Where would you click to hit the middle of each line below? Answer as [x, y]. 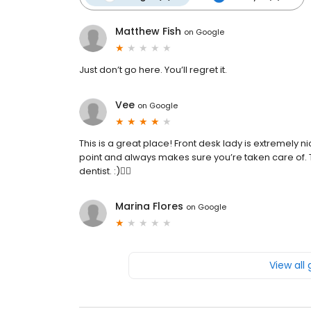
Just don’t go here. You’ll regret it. [153, 70]
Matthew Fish [148, 32]
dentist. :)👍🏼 [105, 171]
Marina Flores [149, 207]
